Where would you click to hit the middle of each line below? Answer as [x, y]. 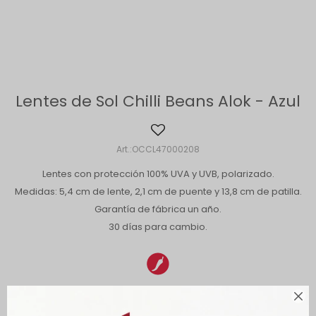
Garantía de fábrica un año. [158, 209]
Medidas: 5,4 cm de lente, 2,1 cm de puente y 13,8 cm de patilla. [158, 192]
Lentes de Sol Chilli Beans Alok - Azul [158, 101]
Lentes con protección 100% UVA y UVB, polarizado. [158, 174]
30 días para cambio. [158, 227]
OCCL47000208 [166, 149]
